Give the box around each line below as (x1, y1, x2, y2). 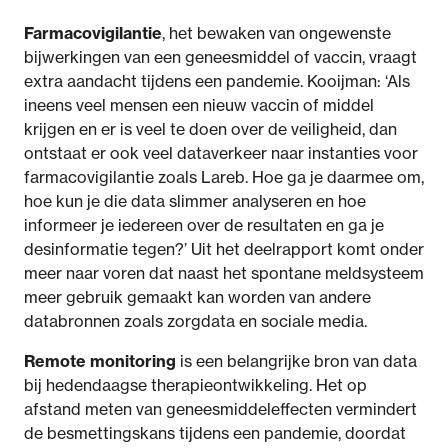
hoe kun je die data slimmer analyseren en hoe (24, 191, 366, 211)
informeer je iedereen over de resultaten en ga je (24, 215, 384, 235)
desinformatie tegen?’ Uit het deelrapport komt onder (24, 239, 424, 259)
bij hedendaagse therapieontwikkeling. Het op (24, 375, 367, 395)
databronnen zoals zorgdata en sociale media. (24, 311, 367, 331)
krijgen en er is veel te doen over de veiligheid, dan (24, 119, 397, 139)
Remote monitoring (24, 351, 176, 371)
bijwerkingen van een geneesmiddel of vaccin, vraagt (24, 47, 417, 67)
